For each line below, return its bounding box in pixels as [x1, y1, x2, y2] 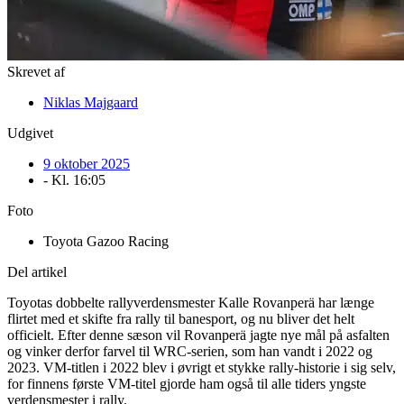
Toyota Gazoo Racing [43, 234, 169, 250]
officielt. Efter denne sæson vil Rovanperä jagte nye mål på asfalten [7, 327, 390, 344]
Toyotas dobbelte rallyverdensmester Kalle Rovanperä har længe [7, 295, 374, 311]
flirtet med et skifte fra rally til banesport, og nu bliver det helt [7, 311, 354, 327]
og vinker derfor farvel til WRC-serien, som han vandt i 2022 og [7, 344, 372, 360]
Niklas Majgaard [43, 95, 138, 111]
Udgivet [7, 125, 53, 142]
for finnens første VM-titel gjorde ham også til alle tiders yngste [7, 376, 366, 392]
